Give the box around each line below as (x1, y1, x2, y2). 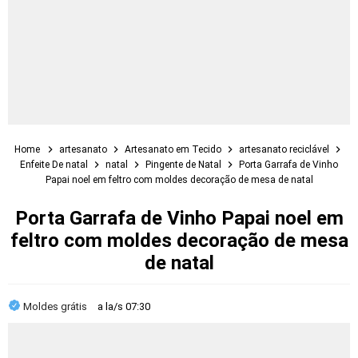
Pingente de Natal (145, 159, 224, 170)
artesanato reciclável (238, 144, 332, 155)
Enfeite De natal (20, 159, 90, 170)
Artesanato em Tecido (124, 144, 224, 155)
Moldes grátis (23, 300, 89, 312)
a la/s (97, 300, 125, 312)
